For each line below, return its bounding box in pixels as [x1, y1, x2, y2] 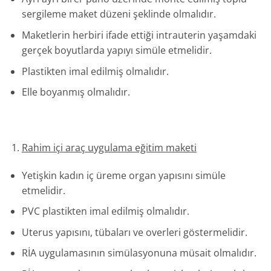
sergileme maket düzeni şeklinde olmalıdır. [21, 7, 216, 21]
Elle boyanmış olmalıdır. [21, 85, 130, 99]
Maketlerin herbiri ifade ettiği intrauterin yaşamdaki [21, 28, 256, 42]
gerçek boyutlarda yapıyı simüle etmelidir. [21, 43, 212, 57]
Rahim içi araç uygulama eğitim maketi [21, 140, 197, 154]
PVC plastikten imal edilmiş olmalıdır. [21, 204, 189, 218]
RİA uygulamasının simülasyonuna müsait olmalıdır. [21, 246, 256, 260]
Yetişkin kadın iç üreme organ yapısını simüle [21, 168, 226, 182]
